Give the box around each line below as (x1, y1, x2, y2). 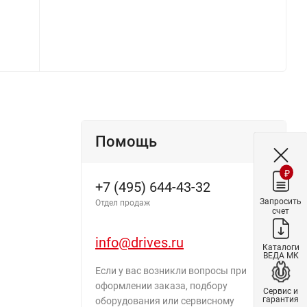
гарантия (262, 294, 299, 304)
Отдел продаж (95, 197, 150, 208)
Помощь (95, 132, 157, 150)
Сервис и (263, 286, 298, 295)
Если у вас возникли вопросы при (95, 265, 247, 276)
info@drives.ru (95, 234, 184, 251)
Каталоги (262, 242, 299, 251)
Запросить (260, 196, 302, 206)
